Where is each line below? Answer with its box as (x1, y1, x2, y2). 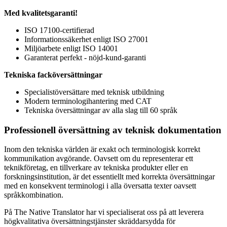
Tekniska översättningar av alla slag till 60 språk (24, 105, 177, 115)
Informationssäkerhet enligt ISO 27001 (24, 34, 148, 44)
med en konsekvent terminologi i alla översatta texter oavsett (4, 181, 196, 191)
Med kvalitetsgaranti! (4, 8, 78, 17)
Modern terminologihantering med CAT (24, 96, 152, 105)
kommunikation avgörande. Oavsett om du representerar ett (4, 154, 193, 163)
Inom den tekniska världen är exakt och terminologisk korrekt (4, 145, 200, 154)
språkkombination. (4, 191, 63, 200)
